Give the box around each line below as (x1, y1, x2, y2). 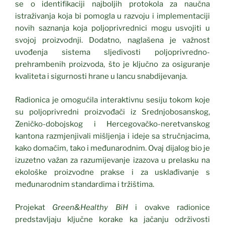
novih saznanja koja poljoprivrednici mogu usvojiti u (15, 24, 210, 33)
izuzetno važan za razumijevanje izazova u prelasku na (15, 155, 210, 165)
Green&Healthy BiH (52, 203, 128, 212)
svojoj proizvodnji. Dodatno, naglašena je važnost (15, 36, 210, 45)
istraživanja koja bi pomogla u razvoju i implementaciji (15, 12, 210, 21)
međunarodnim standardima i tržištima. (15, 179, 154, 189)
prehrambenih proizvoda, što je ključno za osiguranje (15, 60, 210, 69)
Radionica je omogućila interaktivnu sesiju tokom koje (15, 95, 210, 104)
